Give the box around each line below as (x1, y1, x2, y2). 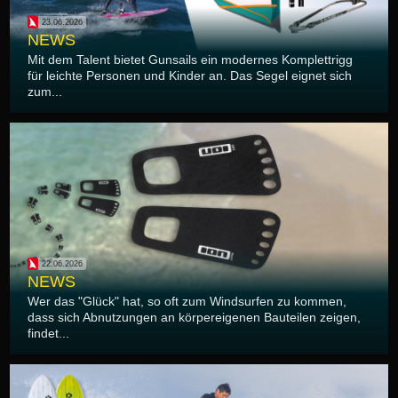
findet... (28, 326, 69, 341)
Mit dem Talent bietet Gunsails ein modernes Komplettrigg (28, 52, 353, 68)
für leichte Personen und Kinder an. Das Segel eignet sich (28, 68, 352, 84)
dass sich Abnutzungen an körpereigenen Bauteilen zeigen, (28, 310, 361, 325)
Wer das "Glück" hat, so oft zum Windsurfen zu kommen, (28, 294, 346, 309)
